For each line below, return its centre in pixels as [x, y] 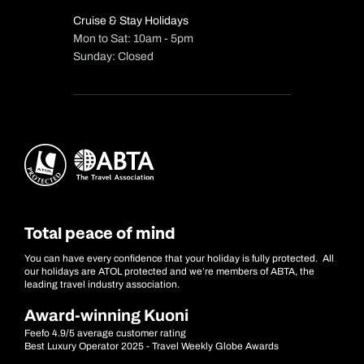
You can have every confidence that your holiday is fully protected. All [179, 258]
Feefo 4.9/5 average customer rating [105, 333]
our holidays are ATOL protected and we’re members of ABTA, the [169, 271]
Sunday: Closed [113, 56]
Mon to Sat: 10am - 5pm [133, 39]
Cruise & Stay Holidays [131, 21]
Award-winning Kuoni [106, 315]
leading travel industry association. [102, 284]
